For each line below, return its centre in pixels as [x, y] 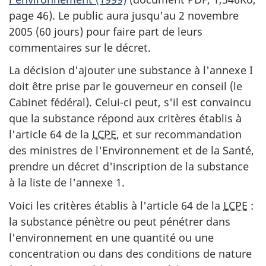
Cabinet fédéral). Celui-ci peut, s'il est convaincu [130, 102]
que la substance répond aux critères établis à [125, 118]
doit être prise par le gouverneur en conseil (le [126, 86]
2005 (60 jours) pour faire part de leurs [106, 31]
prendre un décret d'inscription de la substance [129, 167]
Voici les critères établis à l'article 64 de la [116, 205]
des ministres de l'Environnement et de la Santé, [132, 151]
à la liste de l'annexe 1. [67, 183]
